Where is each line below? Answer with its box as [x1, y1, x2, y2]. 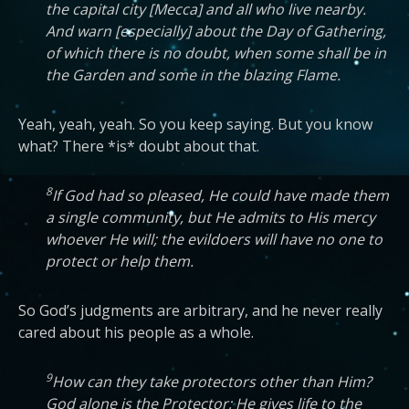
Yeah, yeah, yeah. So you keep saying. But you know [18, 114, 372, 134]
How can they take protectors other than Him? [52, 372, 372, 392]
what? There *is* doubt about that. [18, 136, 259, 156]
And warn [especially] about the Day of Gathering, [46, 21, 386, 41]
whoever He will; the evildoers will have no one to [46, 229, 383, 249]
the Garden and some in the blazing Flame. [46, 65, 341, 85]
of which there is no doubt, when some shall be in [46, 43, 386, 63]
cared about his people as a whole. [18, 322, 254, 342]
